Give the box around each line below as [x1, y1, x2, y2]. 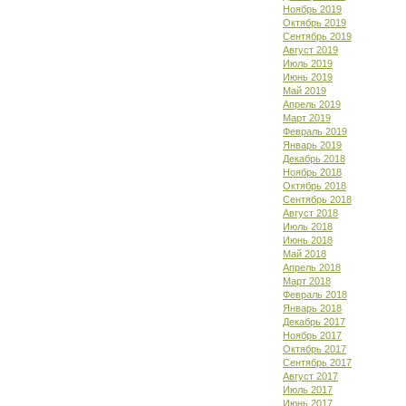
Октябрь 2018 [283, 180, 346, 191]
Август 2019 [283, 44, 338, 55]
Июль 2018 [283, 221, 333, 232]
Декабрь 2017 [283, 316, 345, 327]
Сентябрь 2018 [283, 194, 352, 205]
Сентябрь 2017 [283, 357, 352, 368]
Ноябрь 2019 [283, 4, 342, 14]
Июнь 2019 [283, 72, 333, 82]
